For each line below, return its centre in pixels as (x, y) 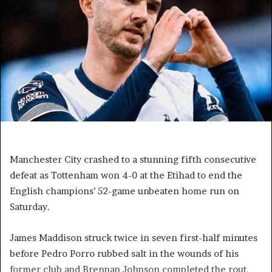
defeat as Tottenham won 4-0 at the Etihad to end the (126, 175)
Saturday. (30, 206)
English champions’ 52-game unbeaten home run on (124, 191)
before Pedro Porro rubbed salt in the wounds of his (124, 253)
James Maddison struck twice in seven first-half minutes (134, 237)
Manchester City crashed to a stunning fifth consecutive (133, 159)
